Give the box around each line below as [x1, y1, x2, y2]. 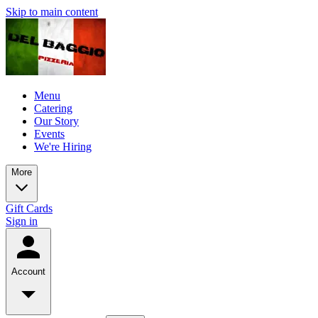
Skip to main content [6, 6, 98, 18]
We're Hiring [34, 141, 92, 153]
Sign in [6, 215, 38, 227]
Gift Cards [6, 202, 53, 214]
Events [34, 128, 65, 140]
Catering [34, 102, 72, 114]
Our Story [34, 115, 79, 127]
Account [11, 266, 45, 277]
